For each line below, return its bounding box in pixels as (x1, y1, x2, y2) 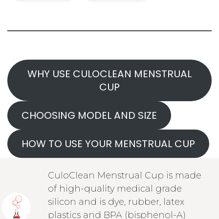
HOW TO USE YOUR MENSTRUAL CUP (21, 136, 195, 151)
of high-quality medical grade (47, 183, 182, 194)
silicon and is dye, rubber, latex (47, 196, 184, 207)
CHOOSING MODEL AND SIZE (21, 108, 157, 122)
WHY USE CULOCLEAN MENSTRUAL (27, 66, 192, 81)
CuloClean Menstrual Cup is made (47, 170, 201, 181)
